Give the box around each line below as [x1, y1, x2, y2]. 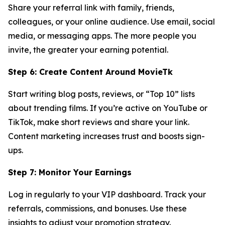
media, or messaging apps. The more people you [8, 30, 196, 41]
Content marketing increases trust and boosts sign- [8, 131, 205, 141]
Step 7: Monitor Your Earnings [8, 167, 132, 177]
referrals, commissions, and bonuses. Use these [8, 203, 187, 213]
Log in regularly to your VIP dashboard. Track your [8, 189, 206, 199]
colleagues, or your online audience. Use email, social [8, 16, 215, 27]
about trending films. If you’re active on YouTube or [8, 102, 207, 113]
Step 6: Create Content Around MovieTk [8, 66, 173, 77]
